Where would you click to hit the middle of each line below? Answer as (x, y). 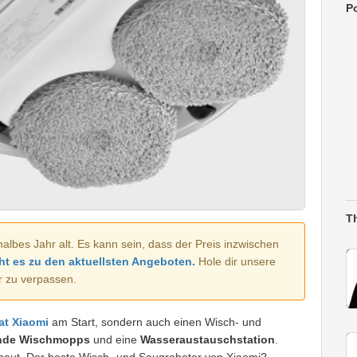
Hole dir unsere (235, 262)
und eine (115, 340)
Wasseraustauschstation (208, 340)
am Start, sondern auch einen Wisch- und (155, 322)
